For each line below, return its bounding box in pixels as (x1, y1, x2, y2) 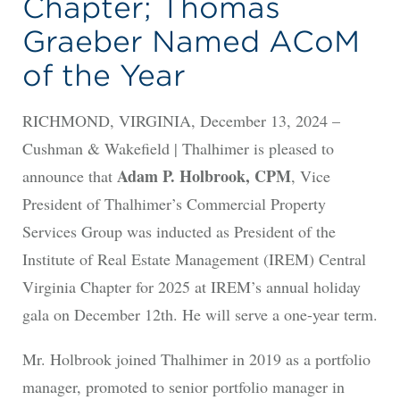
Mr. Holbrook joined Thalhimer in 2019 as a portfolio (21, 348, 371, 371)
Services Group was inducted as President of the (21, 221, 336, 243)
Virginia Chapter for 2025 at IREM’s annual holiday (21, 276, 361, 298)
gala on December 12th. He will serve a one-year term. (21, 304, 378, 326)
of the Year (21, 58, 186, 94)
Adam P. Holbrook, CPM (116, 164, 291, 188)
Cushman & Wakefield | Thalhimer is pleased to (21, 137, 334, 160)
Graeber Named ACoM (21, 24, 360, 60)
